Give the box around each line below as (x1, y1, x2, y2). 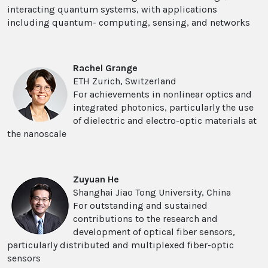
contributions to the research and (73, 213, 218, 225)
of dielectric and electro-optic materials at (73, 115, 257, 127)
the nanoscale (7, 128, 66, 140)
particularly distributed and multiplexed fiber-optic (7, 239, 234, 251)
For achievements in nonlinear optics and (73, 89, 252, 100)
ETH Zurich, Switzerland (73, 75, 176, 87)
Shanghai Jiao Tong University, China (73, 187, 231, 199)
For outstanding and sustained (73, 200, 208, 212)
